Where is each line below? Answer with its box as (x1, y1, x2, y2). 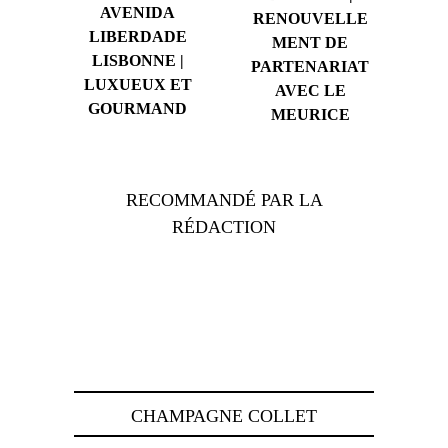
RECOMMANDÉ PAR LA (125, 189, 323, 210)
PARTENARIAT (251, 57, 370, 75)
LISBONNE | (91, 51, 184, 69)
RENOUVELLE (252, 9, 368, 27)
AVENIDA (100, 3, 176, 21)
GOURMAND (88, 99, 188, 117)
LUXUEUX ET (83, 75, 192, 93)
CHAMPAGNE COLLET (131, 405, 317, 426)
